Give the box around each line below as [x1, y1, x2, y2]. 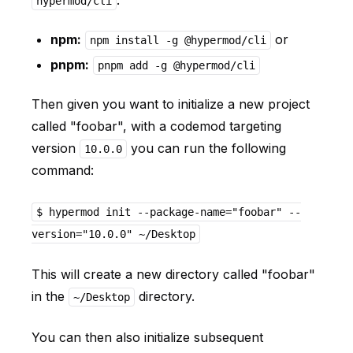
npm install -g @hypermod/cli [89, 34, 266, 46]
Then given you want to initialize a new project [32, 96, 310, 112]
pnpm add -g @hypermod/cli [97, 59, 255, 72]
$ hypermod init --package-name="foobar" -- [35, 206, 301, 218]
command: [32, 162, 94, 178]
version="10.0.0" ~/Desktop [32, 228, 195, 240]
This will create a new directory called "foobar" [32, 266, 315, 282]
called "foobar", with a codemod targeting [32, 118, 281, 134]
